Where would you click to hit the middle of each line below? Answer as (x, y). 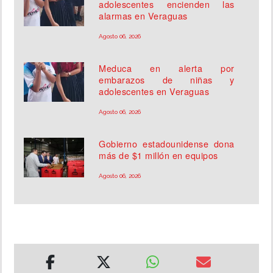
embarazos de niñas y (167, 80)
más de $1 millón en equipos (158, 155)
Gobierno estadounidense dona (167, 144)
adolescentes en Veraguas (154, 91)
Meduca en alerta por (167, 68)
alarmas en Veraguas (143, 16)
